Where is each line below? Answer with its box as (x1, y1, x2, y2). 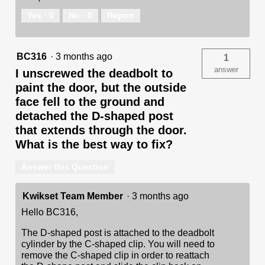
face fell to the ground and (15, 95, 164, 108)
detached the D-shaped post (15, 109, 173, 122)
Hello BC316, (21, 206, 78, 217)
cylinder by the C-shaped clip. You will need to (21, 238, 215, 249)
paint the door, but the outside (15, 80, 186, 94)
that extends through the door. (15, 123, 187, 137)
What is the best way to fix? (15, 137, 173, 151)
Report (107, 10, 134, 20)
